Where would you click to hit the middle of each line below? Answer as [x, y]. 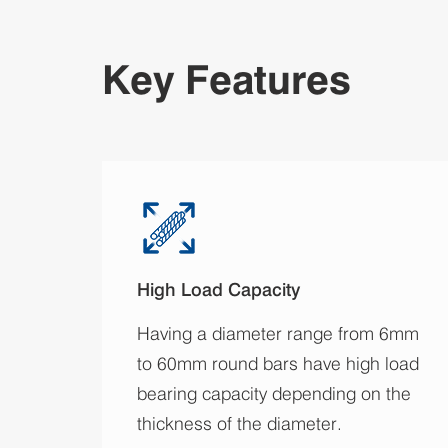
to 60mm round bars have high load [278, 363]
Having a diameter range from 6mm [278, 333]
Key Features [226, 78]
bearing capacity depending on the [274, 393]
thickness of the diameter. [239, 423]
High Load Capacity [218, 289]
